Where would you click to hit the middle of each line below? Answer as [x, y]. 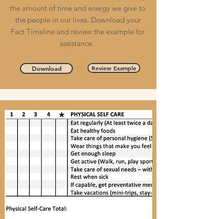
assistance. [78, 43]
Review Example [114, 68]
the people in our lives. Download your [78, 20]
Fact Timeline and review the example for [78, 32]
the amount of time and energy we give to [78, 8]
